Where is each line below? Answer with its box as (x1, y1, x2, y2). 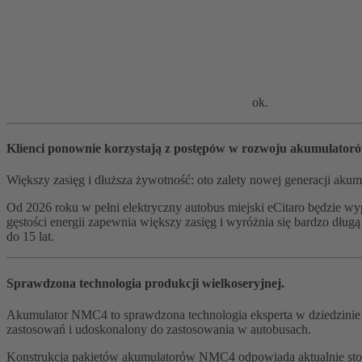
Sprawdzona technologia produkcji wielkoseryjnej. (6, 276, 284, 290)
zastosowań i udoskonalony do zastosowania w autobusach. (6, 322, 311, 336)
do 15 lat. (6, 229, 54, 244)
